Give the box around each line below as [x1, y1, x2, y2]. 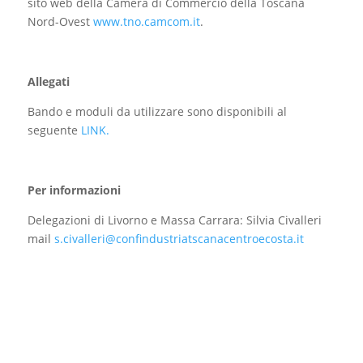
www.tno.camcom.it [92, 14, 200, 30]
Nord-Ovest [27, 14, 93, 30]
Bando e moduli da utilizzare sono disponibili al [27, 104, 287, 120]
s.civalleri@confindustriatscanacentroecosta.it [53, 231, 304, 247]
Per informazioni [27, 182, 121, 199]
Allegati [27, 74, 70, 90]
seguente [27, 122, 81, 139]
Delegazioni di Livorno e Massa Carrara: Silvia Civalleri [27, 212, 322, 228]
